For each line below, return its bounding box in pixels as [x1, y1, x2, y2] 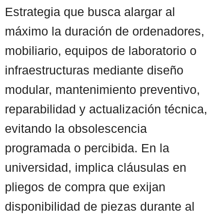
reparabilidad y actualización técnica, [5, 102, 207, 116]
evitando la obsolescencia [5, 121, 147, 135]
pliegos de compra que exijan [5, 180, 165, 194]
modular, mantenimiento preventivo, [5, 82, 200, 96]
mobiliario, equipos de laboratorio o [5, 43, 197, 57]
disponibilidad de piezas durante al [5, 199, 195, 213]
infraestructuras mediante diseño [5, 63, 183, 77]
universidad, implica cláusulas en [5, 160, 186, 174]
